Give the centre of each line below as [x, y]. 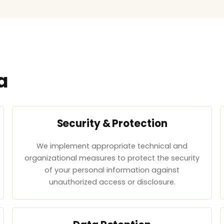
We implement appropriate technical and [112, 146]
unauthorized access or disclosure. [112, 182]
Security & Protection [112, 123]
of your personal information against [112, 170]
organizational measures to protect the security [112, 158]
